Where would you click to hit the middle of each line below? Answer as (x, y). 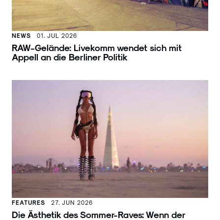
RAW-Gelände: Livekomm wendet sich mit (97, 48)
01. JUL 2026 (57, 36)
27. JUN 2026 (72, 202)
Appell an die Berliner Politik (70, 57)
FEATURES (28, 202)
